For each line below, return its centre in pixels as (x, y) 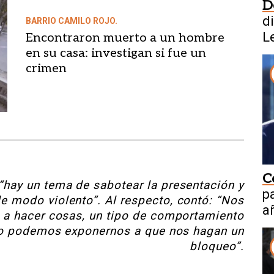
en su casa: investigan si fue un (116, 53)
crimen (46, 68)
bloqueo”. (217, 246)
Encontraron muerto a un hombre (125, 38)
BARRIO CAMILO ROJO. (71, 20)
